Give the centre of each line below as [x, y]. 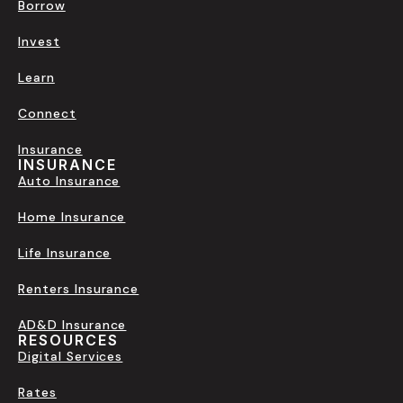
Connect [47, 114]
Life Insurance [65, 253]
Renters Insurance [79, 289]
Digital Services [71, 357]
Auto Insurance [69, 181]
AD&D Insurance [72, 325]
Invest [39, 42]
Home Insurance [72, 217]
